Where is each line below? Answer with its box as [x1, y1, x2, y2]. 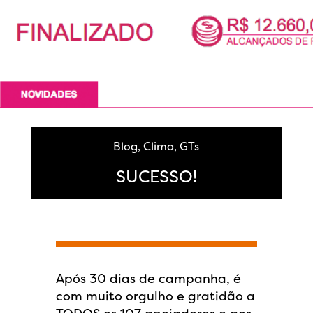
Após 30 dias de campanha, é [56, 270, 241, 287]
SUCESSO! [115, 165, 197, 188]
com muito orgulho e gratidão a [56, 287, 255, 305]
